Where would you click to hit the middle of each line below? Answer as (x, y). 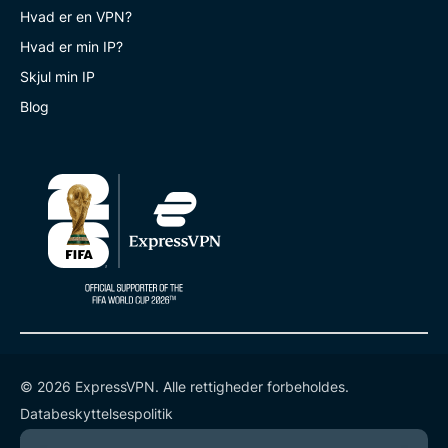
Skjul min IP (57, 76)
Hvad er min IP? (71, 46)
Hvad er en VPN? (76, 16)
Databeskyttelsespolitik (96, 413)
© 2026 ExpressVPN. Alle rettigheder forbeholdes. (184, 386)
